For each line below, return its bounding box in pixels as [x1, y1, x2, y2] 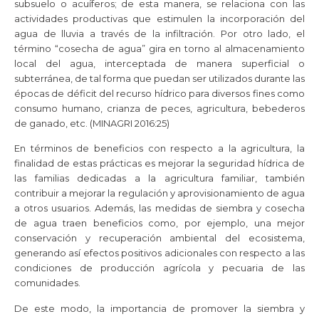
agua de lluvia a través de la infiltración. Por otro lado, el [14, 27, 305, 39]
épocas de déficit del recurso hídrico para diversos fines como [14, 87, 305, 99]
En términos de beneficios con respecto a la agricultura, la [14, 142, 305, 155]
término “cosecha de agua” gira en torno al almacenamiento [14, 42, 305, 54]
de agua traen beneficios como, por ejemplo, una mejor [14, 217, 305, 229]
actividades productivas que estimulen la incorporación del [14, 12, 305, 24]
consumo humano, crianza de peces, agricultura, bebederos [14, 102, 305, 114]
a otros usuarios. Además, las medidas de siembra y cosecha [14, 202, 305, 214]
